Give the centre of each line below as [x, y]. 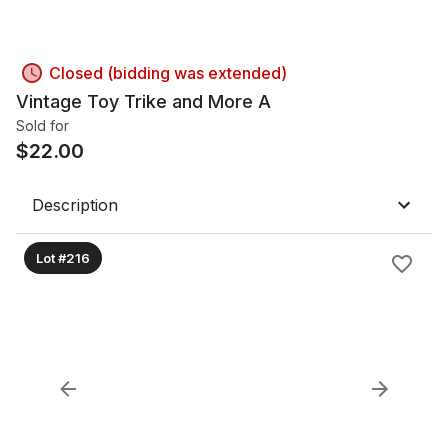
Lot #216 [63, 257]
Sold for [42, 125]
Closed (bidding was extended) [168, 73]
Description [75, 205]
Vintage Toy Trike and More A [143, 101]
